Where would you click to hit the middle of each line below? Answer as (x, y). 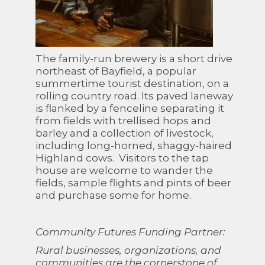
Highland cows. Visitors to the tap (122, 158)
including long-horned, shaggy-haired (134, 146)
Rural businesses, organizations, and (128, 250)
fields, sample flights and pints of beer (133, 183)
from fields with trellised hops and (123, 121)
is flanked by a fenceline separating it (130, 108)
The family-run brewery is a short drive (134, 59)
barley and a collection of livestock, (125, 133)
